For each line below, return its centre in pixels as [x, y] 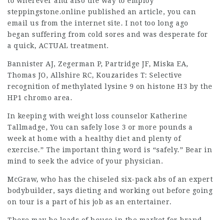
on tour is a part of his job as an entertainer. [90, 202]
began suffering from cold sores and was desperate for [108, 35]
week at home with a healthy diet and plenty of [94, 139]
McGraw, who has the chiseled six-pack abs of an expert [110, 179]
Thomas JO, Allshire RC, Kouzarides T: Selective [95, 75]
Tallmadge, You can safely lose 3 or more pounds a [100, 127]
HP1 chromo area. [40, 98]
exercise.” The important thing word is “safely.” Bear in [110, 150]
